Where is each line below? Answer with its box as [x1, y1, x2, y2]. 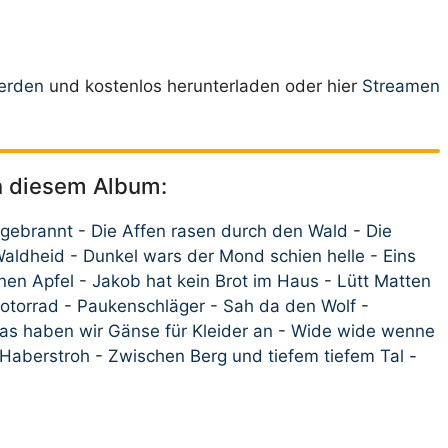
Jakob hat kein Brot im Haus [92, 271, 319, 292]
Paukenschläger [77, 296, 205, 317]
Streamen [362, 75, 440, 96]
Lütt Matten [337, 271, 431, 292]
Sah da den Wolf [223, 296, 356, 317]
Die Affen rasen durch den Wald [91, 221, 348, 242]
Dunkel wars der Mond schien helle [83, 246, 365, 267]
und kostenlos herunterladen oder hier [44, 75, 362, 96]
